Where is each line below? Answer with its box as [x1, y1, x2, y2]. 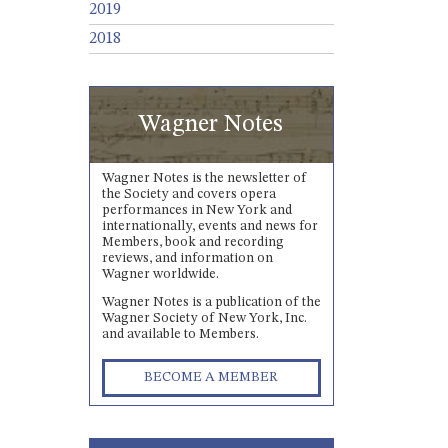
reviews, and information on [101, 252, 273, 266]
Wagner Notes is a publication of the [101, 296, 321, 310]
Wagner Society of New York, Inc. [101, 312, 307, 326]
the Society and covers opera [101, 188, 276, 202]
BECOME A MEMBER [144, 371, 279, 385]
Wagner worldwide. [101, 268, 219, 282]
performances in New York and [101, 204, 292, 218]
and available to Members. [101, 328, 259, 342]
